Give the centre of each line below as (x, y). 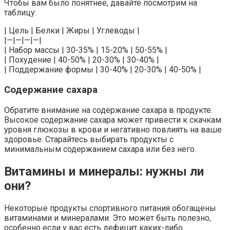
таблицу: (20, 13)
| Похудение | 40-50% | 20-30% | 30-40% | (82, 60)
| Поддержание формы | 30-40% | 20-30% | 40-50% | (103, 70)
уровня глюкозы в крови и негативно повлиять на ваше (113, 129)
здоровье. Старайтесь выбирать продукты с (89, 139)
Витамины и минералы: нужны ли (104, 171)
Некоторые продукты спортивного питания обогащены (110, 208)
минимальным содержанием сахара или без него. (100, 149)
